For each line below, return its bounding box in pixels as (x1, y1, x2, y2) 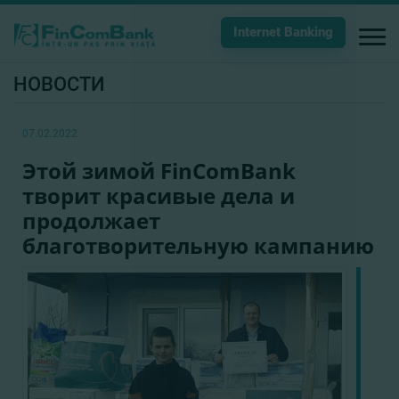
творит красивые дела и (22, 181, 295, 210)
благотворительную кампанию (22, 231, 374, 260)
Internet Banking (233, 24, 333, 40)
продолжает (22, 206, 160, 235)
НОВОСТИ (13, 73, 105, 95)
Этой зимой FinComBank (22, 156, 296, 185)
